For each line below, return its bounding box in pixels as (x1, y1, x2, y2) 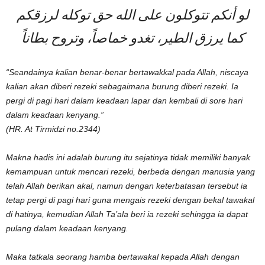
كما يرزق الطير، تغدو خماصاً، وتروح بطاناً (21, 32, 244, 46)
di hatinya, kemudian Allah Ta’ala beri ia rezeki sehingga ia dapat (6, 209, 248, 219)
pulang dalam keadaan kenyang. (6, 223, 128, 233)
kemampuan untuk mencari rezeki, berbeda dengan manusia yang (6, 166, 255, 176)
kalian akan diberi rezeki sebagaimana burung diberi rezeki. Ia (6, 81, 238, 91)
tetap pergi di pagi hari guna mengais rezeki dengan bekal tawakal (6, 195, 254, 205)
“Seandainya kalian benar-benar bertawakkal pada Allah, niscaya (6, 67, 248, 77)
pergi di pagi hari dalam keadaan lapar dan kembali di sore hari (6, 95, 243, 105)
